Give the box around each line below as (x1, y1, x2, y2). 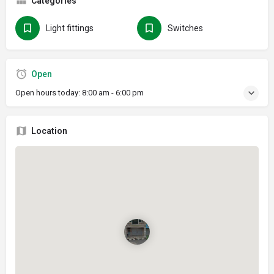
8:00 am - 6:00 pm (82, 87, 144, 97)
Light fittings (46, 23, 94, 33)
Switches (168, 23, 203, 33)
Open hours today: (15, 87, 82, 97)
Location (31, 125, 67, 136)
